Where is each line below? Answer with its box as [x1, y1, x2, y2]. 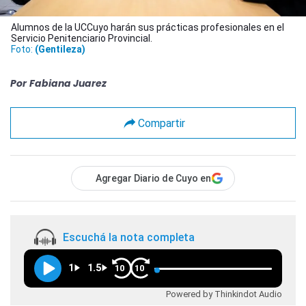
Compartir [137, 116, 185, 130]
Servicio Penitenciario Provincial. [11, 33, 152, 44]
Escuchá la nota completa [63, 230, 195, 244]
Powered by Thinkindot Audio [166, 289, 282, 300]
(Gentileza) [35, 44, 85, 55]
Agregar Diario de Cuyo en [96, 173, 211, 184]
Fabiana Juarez [29, 76, 107, 91]
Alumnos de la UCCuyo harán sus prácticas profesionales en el [11, 22, 284, 33]
